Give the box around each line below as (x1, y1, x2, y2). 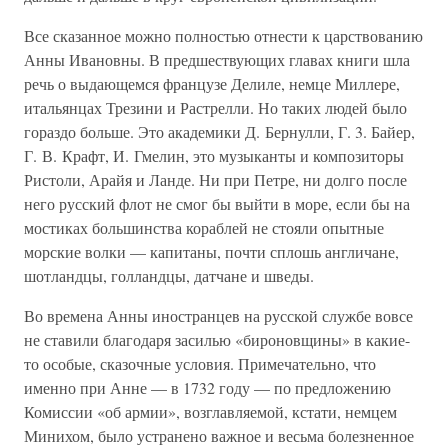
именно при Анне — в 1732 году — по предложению (24, 377, 391, 398)
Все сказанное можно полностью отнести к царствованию (24, 25, 423, 46)
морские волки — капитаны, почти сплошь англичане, (24, 241, 399, 262)
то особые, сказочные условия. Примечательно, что (24, 353, 376, 374)
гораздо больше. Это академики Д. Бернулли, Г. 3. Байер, (24, 121, 415, 142)
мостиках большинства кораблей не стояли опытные (24, 217, 384, 238)
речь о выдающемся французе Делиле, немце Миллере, (24, 73, 400, 94)
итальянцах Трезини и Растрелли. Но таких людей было (24, 97, 407, 118)
